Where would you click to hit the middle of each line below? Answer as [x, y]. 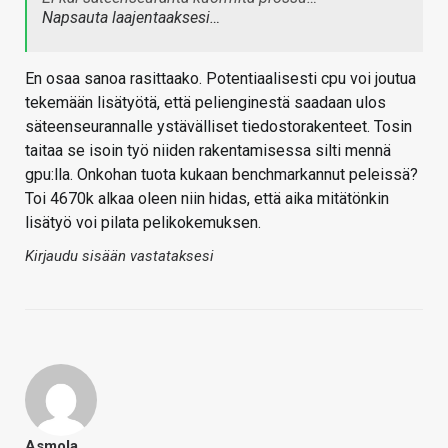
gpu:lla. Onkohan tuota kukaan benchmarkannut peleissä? [221, 175]
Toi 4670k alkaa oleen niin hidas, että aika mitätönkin [207, 199]
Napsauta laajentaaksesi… [131, 18]
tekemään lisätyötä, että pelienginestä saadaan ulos [205, 103]
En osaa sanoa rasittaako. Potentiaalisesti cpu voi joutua [220, 79]
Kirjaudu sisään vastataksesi [119, 256]
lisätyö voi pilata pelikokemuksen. [143, 223]
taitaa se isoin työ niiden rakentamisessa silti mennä [208, 151]
